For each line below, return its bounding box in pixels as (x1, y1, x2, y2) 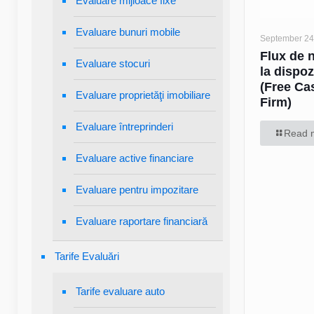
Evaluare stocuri (76, 57, 150, 69)
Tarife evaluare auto (76, 285, 165, 297)
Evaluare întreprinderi (76, 121, 173, 132)
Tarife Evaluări (55, 250, 119, 262)
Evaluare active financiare (76, 152, 193, 164)
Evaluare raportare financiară (76, 215, 207, 227)
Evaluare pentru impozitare (76, 184, 198, 196)
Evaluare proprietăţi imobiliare (76, 89, 210, 101)
